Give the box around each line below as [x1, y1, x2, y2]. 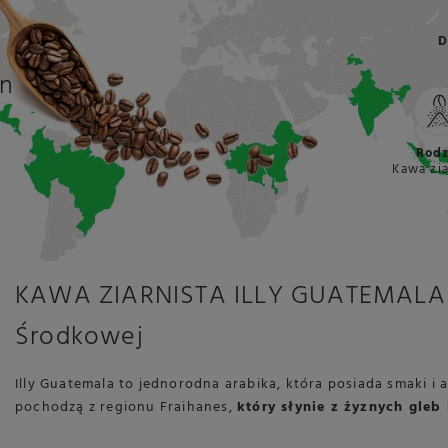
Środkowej [15, 317, 144, 358]
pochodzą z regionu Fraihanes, [15, 396, 237, 419]
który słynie [237, 396, 331, 419]
